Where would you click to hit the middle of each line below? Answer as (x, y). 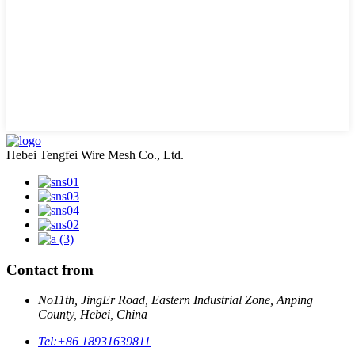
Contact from (50, 269)
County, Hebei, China (93, 315)
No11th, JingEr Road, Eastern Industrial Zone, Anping (176, 300)
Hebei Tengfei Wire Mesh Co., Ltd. (95, 155)
